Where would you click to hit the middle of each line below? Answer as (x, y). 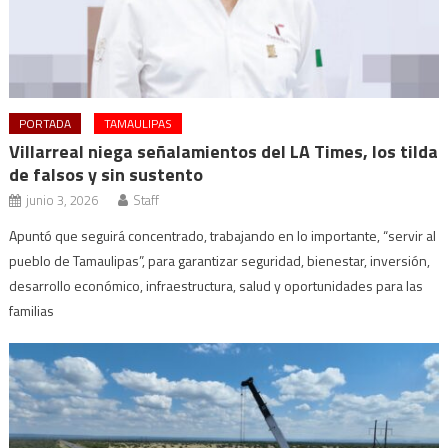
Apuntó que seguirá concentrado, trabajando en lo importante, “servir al (223, 235)
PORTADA (45, 123)
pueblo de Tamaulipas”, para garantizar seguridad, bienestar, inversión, (220, 260)
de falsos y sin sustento (106, 174)
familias (32, 310)
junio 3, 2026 (62, 199)
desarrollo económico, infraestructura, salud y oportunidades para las (216, 285)
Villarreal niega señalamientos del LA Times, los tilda (224, 151)
